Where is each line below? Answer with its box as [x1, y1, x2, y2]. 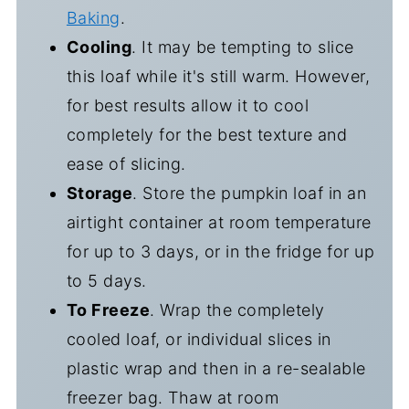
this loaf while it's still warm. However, [66, 66, 371, 86]
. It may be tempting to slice [131, 37, 354, 57]
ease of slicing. [66, 153, 186, 173]
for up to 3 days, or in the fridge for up [66, 241, 375, 261]
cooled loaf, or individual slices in [66, 329, 331, 349]
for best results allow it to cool [66, 95, 309, 115]
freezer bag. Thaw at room [66, 387, 279, 407]
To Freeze [66, 299, 151, 320]
